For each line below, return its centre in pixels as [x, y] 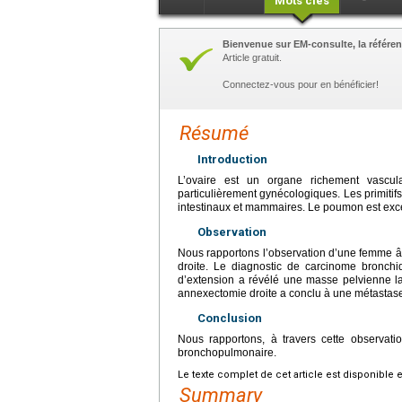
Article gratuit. [252, 57]
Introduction [232, 159]
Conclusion [230, 318]
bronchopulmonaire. [227, 352]
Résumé [214, 133]
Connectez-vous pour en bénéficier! [301, 84]
